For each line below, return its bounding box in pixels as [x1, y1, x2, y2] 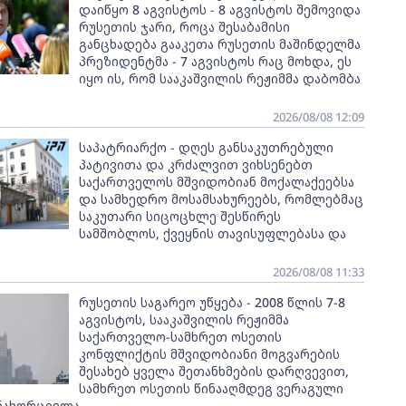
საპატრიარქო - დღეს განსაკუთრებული [78, 139, 333, 156]
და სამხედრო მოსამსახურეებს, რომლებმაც [78, 190, 363, 208]
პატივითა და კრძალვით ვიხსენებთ [78, 156, 313, 173]
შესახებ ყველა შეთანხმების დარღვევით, [78, 362, 349, 380]
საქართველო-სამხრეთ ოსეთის [78, 328, 282, 345]
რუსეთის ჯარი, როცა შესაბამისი [78, 18, 290, 35]
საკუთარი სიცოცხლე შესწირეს [78, 208, 281, 225]
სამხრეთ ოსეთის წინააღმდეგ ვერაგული [78, 380, 343, 397]
